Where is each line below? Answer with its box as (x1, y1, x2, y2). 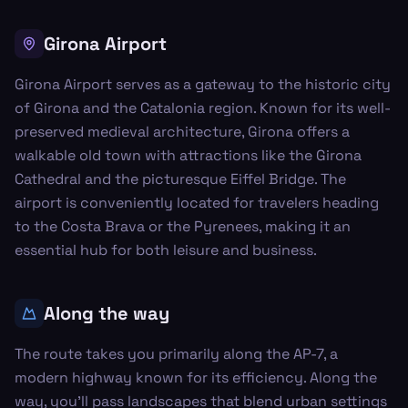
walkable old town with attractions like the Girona (15, 146, 362, 165)
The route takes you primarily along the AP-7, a (15, 344, 338, 363)
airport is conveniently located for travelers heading (15, 193, 379, 212)
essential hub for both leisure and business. (15, 240, 317, 260)
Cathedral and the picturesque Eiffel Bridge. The (15, 169, 346, 189)
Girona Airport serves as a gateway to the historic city (15, 75, 391, 94)
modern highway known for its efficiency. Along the (15, 368, 377, 387)
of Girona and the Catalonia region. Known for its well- (15, 98, 391, 117)
